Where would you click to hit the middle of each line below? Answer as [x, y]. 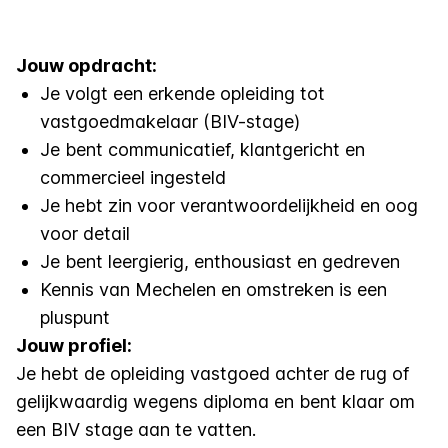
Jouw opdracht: [86, 65]
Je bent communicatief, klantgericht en [202, 149]
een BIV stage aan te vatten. [136, 429]
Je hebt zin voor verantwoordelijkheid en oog [229, 205]
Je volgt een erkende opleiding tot [182, 93]
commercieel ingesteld [135, 177]
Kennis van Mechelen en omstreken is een [213, 289]
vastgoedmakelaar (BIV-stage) [172, 121]
